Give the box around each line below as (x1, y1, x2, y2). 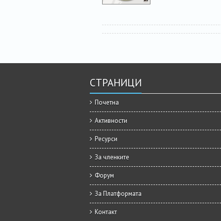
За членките (95, 153, 129, 162)
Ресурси (95, 135, 117, 144)
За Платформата (95, 189, 142, 198)
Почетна (95, 98, 119, 107)
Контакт (95, 208, 117, 217)
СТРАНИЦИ (90, 76, 142, 90)
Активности (95, 116, 127, 125)
